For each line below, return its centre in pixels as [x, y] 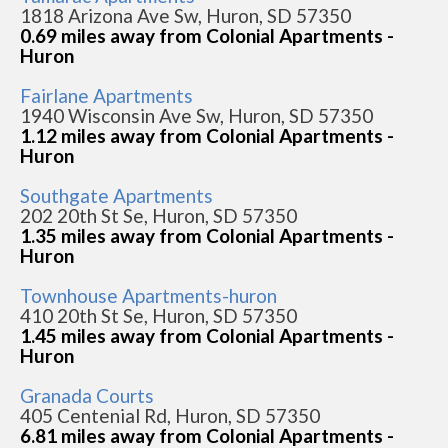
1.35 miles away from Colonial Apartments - [207, 235]
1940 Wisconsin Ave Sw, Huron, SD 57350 [196, 115]
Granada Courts [87, 395]
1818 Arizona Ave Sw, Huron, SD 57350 [185, 15]
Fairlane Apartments [106, 95]
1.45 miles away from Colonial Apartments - [207, 335]
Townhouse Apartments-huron [148, 295]
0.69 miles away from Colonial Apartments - [207, 35]
